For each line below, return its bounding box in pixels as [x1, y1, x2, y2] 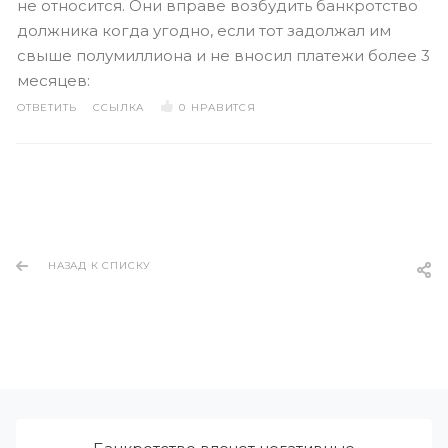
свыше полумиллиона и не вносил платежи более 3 [17, 46, 430, 65]
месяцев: [17, 71, 90, 90]
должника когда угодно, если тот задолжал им [17, 21, 391, 40]
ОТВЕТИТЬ [17, 101, 77, 114]
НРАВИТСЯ [191, 101, 256, 114]
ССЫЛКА [93, 101, 145, 114]
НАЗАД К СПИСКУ [48, 259, 152, 272]
